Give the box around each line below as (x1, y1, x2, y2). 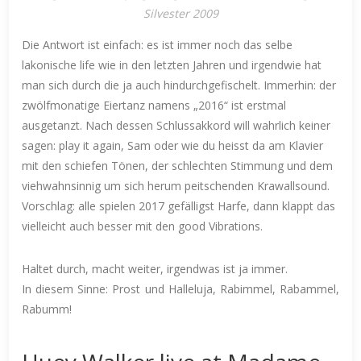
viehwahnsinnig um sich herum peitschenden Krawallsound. (22, 178, 330, 194)
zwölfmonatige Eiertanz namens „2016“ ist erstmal (22, 98, 287, 114)
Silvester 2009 (143, 6, 218, 22)
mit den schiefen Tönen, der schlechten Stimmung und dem (22, 158, 334, 174)
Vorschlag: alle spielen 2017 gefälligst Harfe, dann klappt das (22, 198, 336, 214)
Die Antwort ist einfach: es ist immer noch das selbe (22, 37, 293, 53)
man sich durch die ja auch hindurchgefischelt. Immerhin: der (22, 77, 337, 93)
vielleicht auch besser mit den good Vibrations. (22, 218, 263, 234)
